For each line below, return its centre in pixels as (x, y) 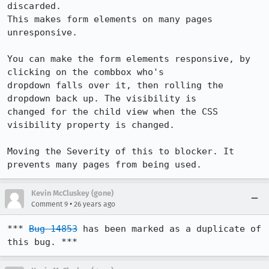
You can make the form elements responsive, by (129, 59)
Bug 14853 (53, 229)
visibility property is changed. (91, 125)
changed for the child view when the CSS (113, 112)
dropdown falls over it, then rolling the (115, 85)
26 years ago (95, 204)
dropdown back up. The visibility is (102, 98)
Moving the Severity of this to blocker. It (121, 151)
